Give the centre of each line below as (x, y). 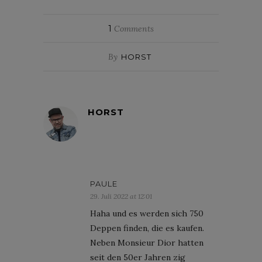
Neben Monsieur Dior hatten (147, 242)
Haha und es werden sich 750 (147, 213)
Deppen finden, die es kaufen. (147, 228)
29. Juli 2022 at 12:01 (121, 196)
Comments (133, 28)
